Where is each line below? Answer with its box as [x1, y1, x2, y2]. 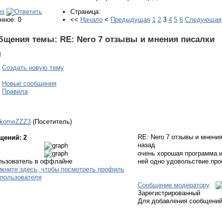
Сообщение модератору [138, 181, 210, 189]
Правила [2, 87, 28, 95]
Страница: [70, 8, 101, 15]
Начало [80, 16, 103, 23]
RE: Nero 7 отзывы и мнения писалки [57, 35, 215, 45]
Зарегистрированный [138, 189, 200, 197]
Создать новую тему [2, 63, 64, 71]
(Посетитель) [33, 118, 72, 125]
